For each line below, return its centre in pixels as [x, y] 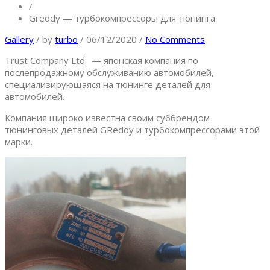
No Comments [175, 39]
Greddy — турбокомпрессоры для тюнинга [122, 18]
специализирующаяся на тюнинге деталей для [108, 85]
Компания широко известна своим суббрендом [107, 118]
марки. [19, 142]
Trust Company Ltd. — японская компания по [102, 61]
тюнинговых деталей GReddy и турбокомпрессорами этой [132, 130]
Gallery [19, 39]
